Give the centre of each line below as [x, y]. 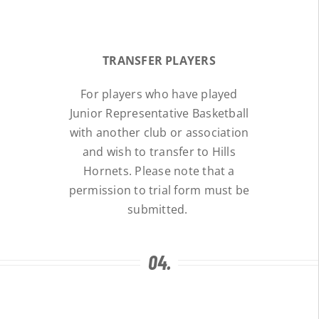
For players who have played [159, 94]
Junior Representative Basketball [159, 114]
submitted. [159, 210]
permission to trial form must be [159, 190]
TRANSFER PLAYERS [159, 61]
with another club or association [159, 133]
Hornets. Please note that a [159, 171]
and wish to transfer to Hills [159, 152]
